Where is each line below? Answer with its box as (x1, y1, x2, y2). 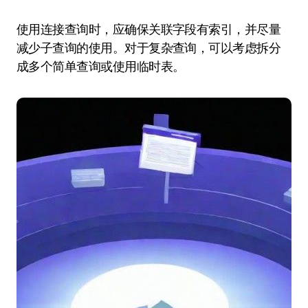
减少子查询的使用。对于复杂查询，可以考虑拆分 (16, 40, 281, 56)
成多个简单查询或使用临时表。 (16, 58, 185, 74)
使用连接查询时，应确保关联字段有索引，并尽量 (16, 21, 281, 37)
